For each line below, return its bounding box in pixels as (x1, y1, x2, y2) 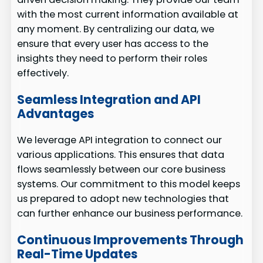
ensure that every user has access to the (17, 37, 209, 51)
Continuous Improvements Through (17, 231, 244, 248)
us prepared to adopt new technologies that (17, 192, 230, 206)
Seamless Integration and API (17, 90, 201, 108)
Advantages (17, 104, 95, 122)
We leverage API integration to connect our (17, 133, 222, 147)
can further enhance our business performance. (17, 207, 243, 221)
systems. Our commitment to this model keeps (17, 177, 241, 191)
